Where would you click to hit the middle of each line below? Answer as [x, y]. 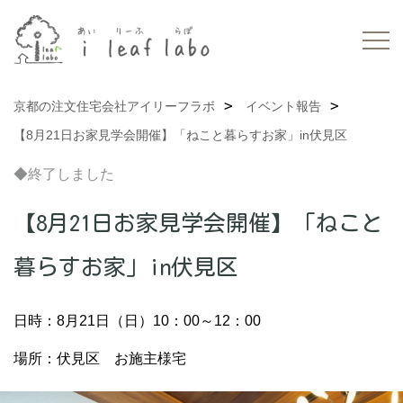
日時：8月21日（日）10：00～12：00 [137, 320]
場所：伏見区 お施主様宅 [100, 358]
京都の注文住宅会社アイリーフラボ [114, 106]
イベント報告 [283, 106]
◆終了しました [64, 174]
